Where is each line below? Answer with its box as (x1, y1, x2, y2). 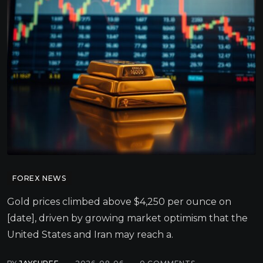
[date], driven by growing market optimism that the (7, 212, 248, 224)
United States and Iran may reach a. (7, 228, 173, 240)
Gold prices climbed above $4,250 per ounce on (7, 195, 231, 207)
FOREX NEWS (12, 173, 66, 183)
